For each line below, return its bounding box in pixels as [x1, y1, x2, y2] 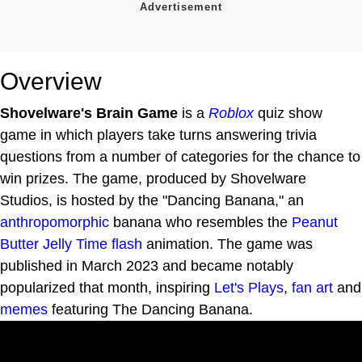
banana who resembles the [109, 213, 292, 230]
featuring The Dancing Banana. [48, 301, 253, 318]
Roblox [208, 104, 254, 121]
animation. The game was [142, 235, 313, 252]
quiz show [254, 104, 322, 121]
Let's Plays [214, 279, 284, 296]
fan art [292, 279, 333, 296]
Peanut [292, 213, 338, 230]
